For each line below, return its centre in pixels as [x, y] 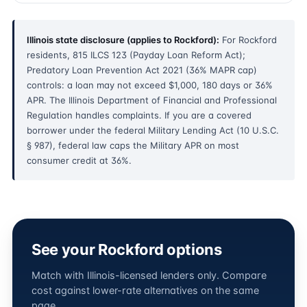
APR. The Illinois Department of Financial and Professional [152, 100]
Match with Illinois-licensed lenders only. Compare [149, 275]
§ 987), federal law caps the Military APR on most [133, 145]
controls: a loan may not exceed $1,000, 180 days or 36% [150, 85]
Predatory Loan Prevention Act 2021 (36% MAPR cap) [142, 70]
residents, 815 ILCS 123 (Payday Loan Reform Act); [136, 55]
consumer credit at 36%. [79, 160]
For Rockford [248, 40]
